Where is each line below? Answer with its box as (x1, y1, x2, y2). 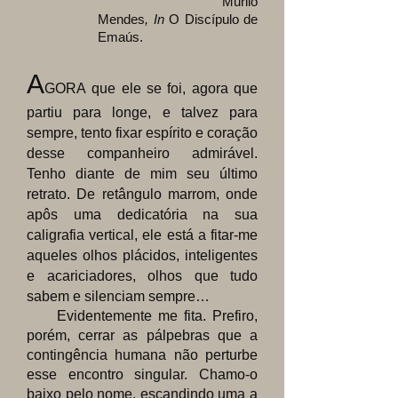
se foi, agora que (147, 81, 258, 96)
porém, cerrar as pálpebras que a (27, 328, 258, 343)
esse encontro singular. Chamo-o (27, 367, 258, 382)
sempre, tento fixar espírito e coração (27, 125, 258, 140)
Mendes (98, 12, 145, 27)
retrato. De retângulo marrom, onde (27, 187, 258, 202)
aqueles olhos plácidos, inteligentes (27, 248, 258, 263)
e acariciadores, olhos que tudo (27, 268, 258, 283)
